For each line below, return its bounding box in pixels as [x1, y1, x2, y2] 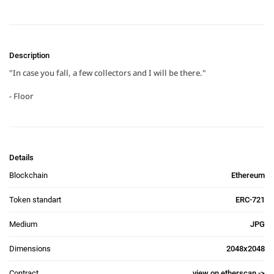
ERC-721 [235, 195, 265, 204]
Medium [9, 220, 37, 229]
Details [9, 153, 34, 162]
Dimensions [9, 244, 51, 253]
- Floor [9, 91, 34, 102]
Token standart [9, 195, 61, 204]
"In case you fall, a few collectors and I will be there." [9, 67, 206, 78]
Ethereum [231, 171, 265, 180]
